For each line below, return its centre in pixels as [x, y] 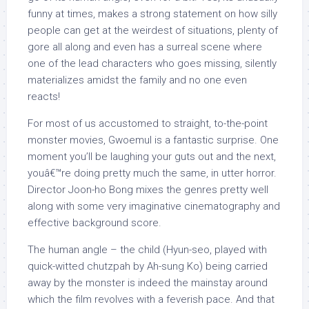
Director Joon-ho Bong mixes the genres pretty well [148, 190]
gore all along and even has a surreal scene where [145, 47]
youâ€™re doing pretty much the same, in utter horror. [152, 173]
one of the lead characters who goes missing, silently [152, 63]
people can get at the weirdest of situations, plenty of [153, 30]
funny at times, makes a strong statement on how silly [152, 14]
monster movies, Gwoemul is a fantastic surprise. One [153, 140]
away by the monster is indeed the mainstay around [148, 283]
